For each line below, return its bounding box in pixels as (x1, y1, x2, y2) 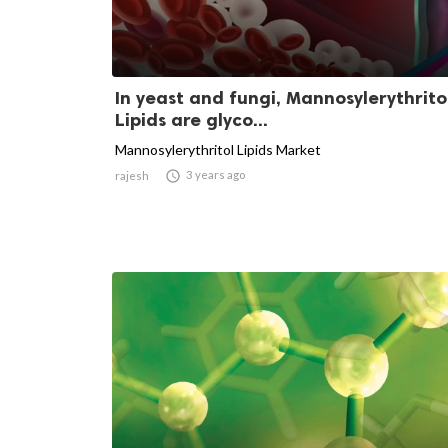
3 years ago (186, 167, 245, 181)
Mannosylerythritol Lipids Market (115, 140, 321, 158)
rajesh (115, 168, 149, 182)
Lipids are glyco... (115, 108, 268, 131)
